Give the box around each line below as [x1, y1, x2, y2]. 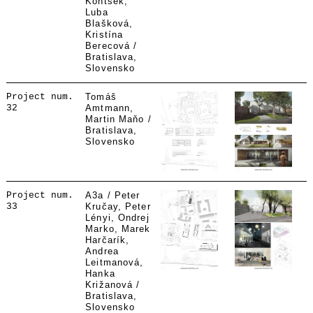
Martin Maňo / [85, 114, 152, 124]
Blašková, [85, 18, 133, 29]
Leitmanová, [85, 257, 144, 268]
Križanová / [85, 279, 140, 290]
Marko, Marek [85, 224, 151, 234]
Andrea [85, 246, 119, 256]
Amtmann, [85, 103, 134, 113]
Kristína [85, 29, 124, 40]
